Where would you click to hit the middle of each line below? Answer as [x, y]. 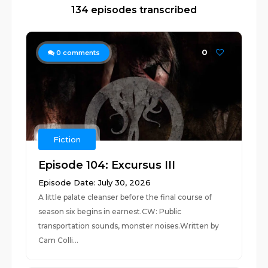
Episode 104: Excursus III [107, 165]
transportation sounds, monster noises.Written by [129, 226]
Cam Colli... [59, 240]
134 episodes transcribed [134, 10]
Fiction [67, 139]
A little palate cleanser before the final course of [125, 197]
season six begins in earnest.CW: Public [110, 211]
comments [81, 53]
